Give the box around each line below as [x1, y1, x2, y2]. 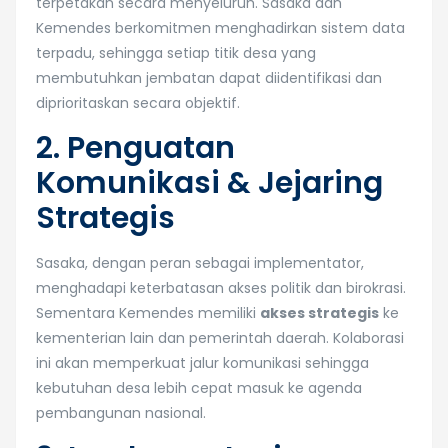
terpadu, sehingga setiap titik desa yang [36, 43, 316, 63]
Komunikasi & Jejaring [36, 162, 383, 204]
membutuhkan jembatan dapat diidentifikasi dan [36, 68, 382, 88]
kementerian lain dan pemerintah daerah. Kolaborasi [36, 328, 404, 348]
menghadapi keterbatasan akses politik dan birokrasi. [36, 278, 406, 298]
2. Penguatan [36, 127, 235, 169]
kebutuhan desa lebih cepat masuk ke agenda [36, 378, 362, 398]
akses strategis [260, 303, 379, 323]
